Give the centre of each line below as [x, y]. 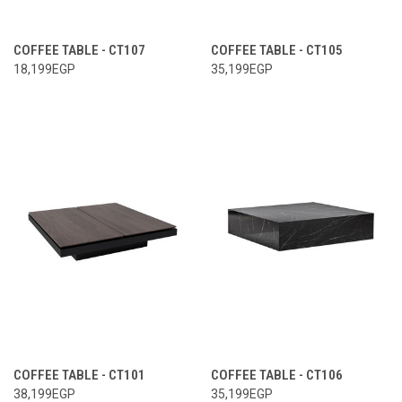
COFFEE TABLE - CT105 [276, 50]
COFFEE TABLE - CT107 [79, 50]
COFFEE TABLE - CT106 [276, 375]
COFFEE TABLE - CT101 [79, 375]
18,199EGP [44, 69]
